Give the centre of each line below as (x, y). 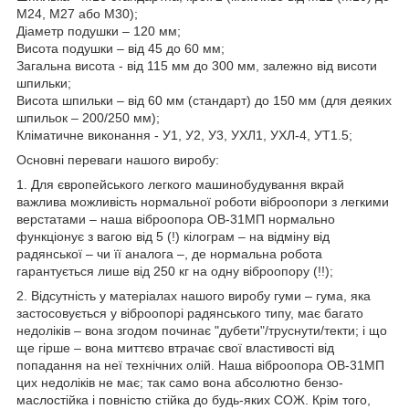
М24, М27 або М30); (77, 13)
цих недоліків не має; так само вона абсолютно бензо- (180, 382)
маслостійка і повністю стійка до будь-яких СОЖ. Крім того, (194, 399)
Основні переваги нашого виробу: (118, 159)
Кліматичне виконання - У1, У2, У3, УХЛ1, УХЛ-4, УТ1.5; (184, 135)
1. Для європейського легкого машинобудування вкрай (180, 184)
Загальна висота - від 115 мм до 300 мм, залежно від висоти (197, 65)
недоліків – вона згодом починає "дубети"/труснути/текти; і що (202, 330)
